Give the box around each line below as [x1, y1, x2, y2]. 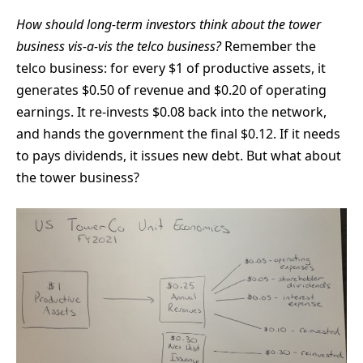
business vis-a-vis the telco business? [16, 37, 221, 56]
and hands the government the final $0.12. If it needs [16, 125, 340, 143]
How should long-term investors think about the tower [16, 15, 321, 34]
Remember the [221, 37, 316, 56]
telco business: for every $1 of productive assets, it [16, 59, 326, 78]
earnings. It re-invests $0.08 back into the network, [16, 103, 327, 122]
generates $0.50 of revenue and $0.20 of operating [16, 81, 327, 100]
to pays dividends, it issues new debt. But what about [16, 147, 341, 165]
